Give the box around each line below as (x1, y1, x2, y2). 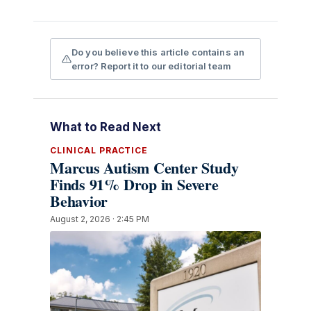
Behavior (50, 190, 108, 212)
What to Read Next (50, 120, 161, 134)
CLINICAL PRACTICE (50, 145, 149, 155)
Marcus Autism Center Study (50, 156, 239, 179)
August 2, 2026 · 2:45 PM (50, 214, 149, 224)
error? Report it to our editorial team (72, 60, 231, 72)
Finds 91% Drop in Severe (50, 173, 219, 196)
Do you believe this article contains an (72, 47, 245, 58)
